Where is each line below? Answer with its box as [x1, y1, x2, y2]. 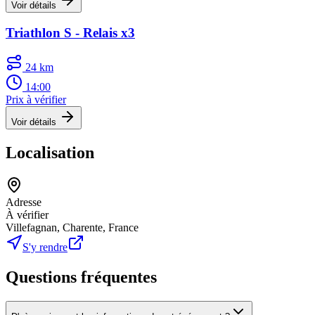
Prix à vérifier [6, 94, 66, 106]
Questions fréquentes [6, 267, 157, 286]
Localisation [6, 143, 94, 162]
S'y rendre [22, 240, 67, 253]
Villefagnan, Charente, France [6, 221, 139, 233]
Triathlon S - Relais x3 [6, 25, 135, 41]
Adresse [6, 195, 41, 208]
